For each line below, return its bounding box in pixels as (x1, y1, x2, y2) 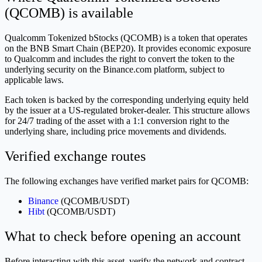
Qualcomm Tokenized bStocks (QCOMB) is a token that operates (5, 33, 247, 43)
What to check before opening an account (5, 228, 241, 244)
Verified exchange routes (5, 148, 146, 164)
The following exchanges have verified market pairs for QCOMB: (5, 175, 249, 186)
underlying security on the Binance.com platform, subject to (5, 64, 225, 75)
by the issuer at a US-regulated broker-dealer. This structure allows (5, 105, 250, 116)
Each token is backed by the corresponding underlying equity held (5, 95, 249, 105)
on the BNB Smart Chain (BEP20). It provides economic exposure (5, 43, 251, 54)
